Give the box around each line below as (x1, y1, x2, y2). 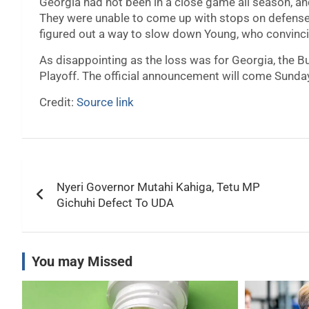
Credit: (39, 95, 77, 110)
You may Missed (32, 253, 132, 270)
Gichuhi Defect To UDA (57, 196, 174, 210)
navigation (21, 187, 124, 214)
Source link (77, 95, 134, 110)
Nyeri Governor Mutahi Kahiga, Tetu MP (57, 180, 260, 195)
